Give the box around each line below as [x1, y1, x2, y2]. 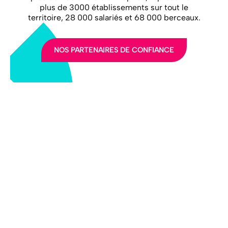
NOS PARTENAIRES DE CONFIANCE [54, 45, 174, 54]
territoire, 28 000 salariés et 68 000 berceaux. [27, 12, 201, 22]
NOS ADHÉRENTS [40, 217, 89, 224]
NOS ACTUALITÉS [134, 217, 184, 224]
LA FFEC [40, 204, 64, 212]
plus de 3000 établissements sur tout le [40, 2, 188, 12]
